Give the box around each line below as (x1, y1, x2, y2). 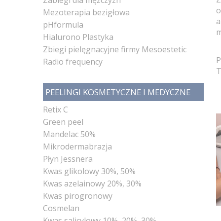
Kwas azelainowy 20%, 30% (43, 178, 142, 189)
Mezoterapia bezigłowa (43, 6, 130, 18)
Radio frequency (43, 56, 103, 67)
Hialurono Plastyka (43, 31, 113, 42)
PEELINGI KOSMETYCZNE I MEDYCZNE (45, 86, 190, 98)
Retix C (43, 104, 68, 115)
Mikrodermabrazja (43, 141, 112, 152)
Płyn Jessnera (43, 153, 93, 164)
